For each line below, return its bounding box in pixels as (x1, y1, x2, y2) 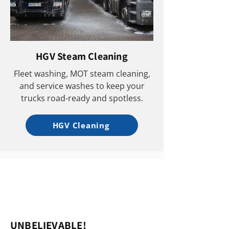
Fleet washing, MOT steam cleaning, (13, 68, 150, 79)
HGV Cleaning (52, 120, 109, 130)
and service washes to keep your (19, 80, 145, 91)
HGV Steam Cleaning (36, 50, 128, 63)
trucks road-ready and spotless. (20, 93, 143, 104)
